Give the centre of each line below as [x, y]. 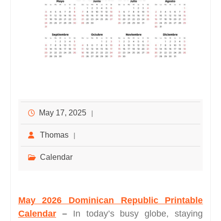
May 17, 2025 [62, 112]
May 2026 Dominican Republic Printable [110, 200]
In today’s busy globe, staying [138, 213]
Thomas [54, 135]
